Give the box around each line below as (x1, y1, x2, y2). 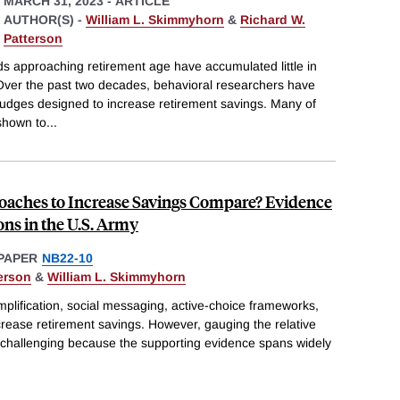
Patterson (4, 30, 62, 46)
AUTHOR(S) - (4, 12, 86, 27)
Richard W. (240, 12, 305, 27)
